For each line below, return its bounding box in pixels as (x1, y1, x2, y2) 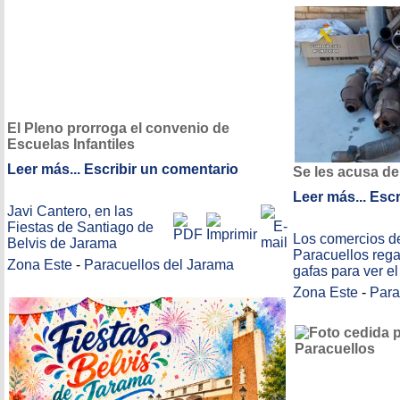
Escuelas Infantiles (7, 137, 135, 153)
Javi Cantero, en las (7, 204, 133, 219)
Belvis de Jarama (7, 236, 117, 251)
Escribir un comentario (84, 162, 238, 178)
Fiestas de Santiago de (7, 220, 154, 235)
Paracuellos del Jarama (84, 257, 234, 272)
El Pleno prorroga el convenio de (7, 121, 229, 137)
